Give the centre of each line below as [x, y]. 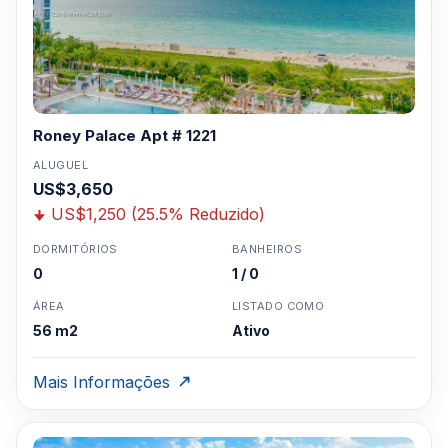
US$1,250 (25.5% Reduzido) [158, 214]
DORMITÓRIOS [75, 249]
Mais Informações [101, 382]
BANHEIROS [267, 249]
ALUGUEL [61, 165]
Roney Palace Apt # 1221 [124, 135]
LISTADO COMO [278, 306]
